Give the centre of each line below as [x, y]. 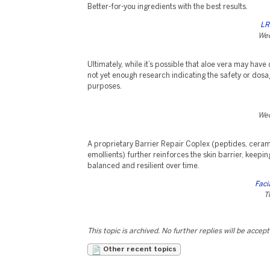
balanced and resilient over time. [143, 166]
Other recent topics [139, 250]
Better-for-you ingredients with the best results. [168, 7]
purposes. [105, 86]
